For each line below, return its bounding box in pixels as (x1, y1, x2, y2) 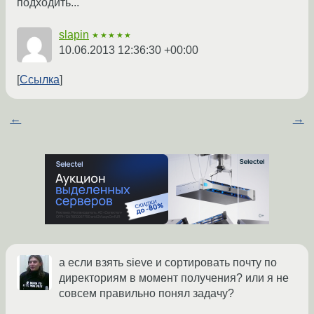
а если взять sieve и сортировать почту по (59, 257, 277, 269)
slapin (59, 29, 89, 41)
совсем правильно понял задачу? (59, 287, 234, 300)
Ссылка (20, 74, 60, 86)
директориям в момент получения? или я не (59, 272, 289, 285)
